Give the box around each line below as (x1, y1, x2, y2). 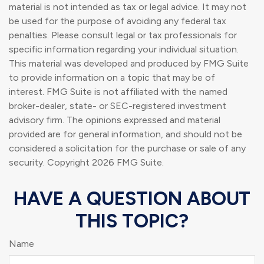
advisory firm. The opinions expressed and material (9, 114, 220, 126)
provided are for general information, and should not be (9, 128, 242, 140)
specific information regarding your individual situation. (9, 43, 239, 55)
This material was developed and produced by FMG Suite (9, 57, 249, 69)
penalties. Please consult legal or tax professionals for (9, 29, 237, 41)
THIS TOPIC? (75, 209, 189, 232)
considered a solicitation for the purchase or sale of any (9, 142, 246, 154)
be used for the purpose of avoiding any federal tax (9, 15, 226, 27)
